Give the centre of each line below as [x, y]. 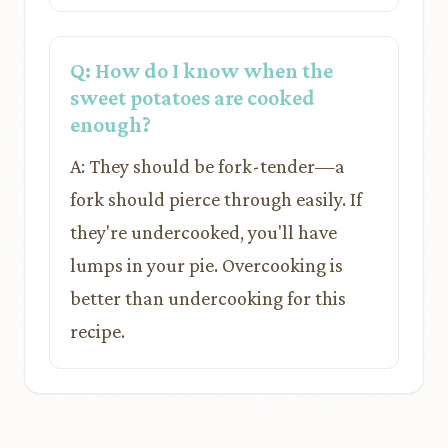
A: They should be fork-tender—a [207, 166]
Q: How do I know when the [201, 70]
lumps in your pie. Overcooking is [206, 265]
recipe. [97, 331]
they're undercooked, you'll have [203, 232]
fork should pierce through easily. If [216, 199]
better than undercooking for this [208, 298]
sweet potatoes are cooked [192, 97]
